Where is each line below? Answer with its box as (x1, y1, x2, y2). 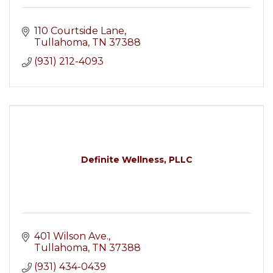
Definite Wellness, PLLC (80, 154, 193, 165)
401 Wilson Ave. (34, 230, 108, 242)
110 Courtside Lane (34, 25, 124, 37)
